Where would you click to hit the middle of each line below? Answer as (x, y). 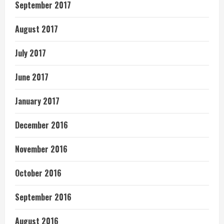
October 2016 (38, 173)
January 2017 (37, 101)
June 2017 (32, 77)
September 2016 (43, 197)
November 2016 (41, 149)
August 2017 (36, 29)
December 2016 (41, 125)
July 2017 (30, 53)
